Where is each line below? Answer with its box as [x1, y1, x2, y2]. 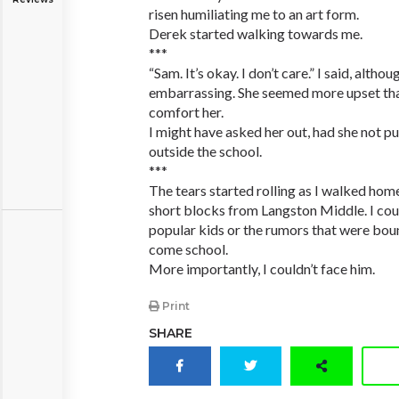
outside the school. [149, 142, 262, 159]
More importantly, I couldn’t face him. [149, 260, 375, 277]
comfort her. [149, 103, 224, 120]
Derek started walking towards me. [149, 25, 362, 42]
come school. [149, 240, 228, 257]
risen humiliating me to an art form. [149, 5, 359, 22]
